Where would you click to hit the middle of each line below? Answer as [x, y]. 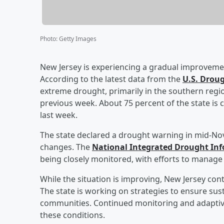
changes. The [66, 147]
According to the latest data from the [111, 79]
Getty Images [78, 38]
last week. [59, 115]
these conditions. [72, 215]
